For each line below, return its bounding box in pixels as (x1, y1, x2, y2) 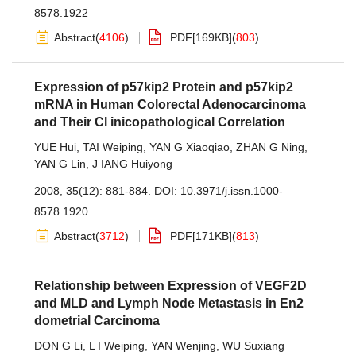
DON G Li (34, 339, 83, 352)
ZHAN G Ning (236, 141, 304, 153)
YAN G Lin (34, 157, 86, 170)
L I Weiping (89, 339, 145, 352)
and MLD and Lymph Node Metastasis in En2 (34, 296, 304, 310)
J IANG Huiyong (92, 157, 172, 170)
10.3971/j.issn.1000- (180, 184, 283, 197)
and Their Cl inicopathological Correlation (34, 115, 285, 129)
